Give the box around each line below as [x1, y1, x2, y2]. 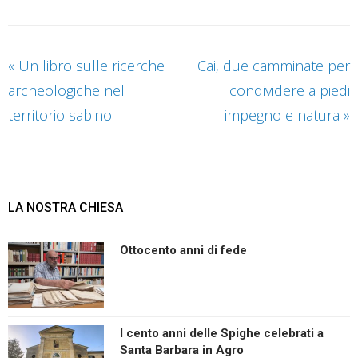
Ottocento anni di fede [120, 242, 247, 257]
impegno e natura [225, 105, 344, 125]
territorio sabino [8, 105, 112, 125]
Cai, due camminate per [197, 55, 350, 75]
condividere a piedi [229, 80, 350, 100]
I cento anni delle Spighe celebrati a [120, 325, 324, 340]
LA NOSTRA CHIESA [8, 199, 123, 215]
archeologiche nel [8, 80, 125, 100]
